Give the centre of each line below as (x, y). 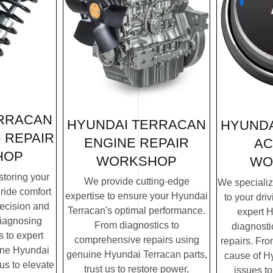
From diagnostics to (136, 225)
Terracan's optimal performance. (136, 211)
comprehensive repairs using (136, 240)
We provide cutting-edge (136, 182)
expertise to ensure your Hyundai (136, 196)
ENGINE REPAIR (136, 143)
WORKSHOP (136, 161)
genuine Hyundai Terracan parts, (136, 255)
